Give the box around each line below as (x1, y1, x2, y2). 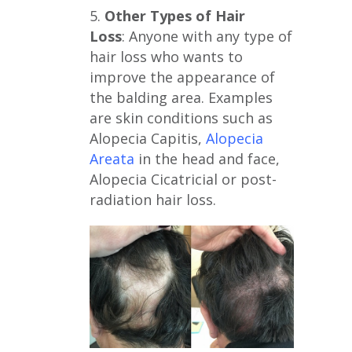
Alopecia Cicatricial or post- (90, 169, 277, 189)
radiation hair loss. (90, 189, 216, 209)
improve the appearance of (90, 67, 275, 86)
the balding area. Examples (90, 87, 273, 107)
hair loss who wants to (90, 46, 243, 66)
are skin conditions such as (90, 108, 273, 127)
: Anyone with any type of (122, 26, 292, 46)
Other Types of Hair (104, 5, 245, 25)
